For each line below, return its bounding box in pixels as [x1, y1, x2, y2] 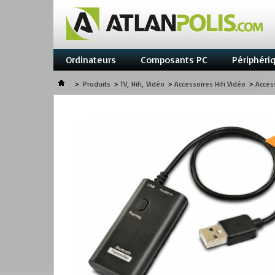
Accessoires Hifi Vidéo [174, 79, 246, 88]
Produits [83, 79, 110, 88]
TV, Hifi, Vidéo [120, 79, 165, 88]
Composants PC [141, 53, 207, 66]
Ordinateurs [66, 53, 116, 66]
